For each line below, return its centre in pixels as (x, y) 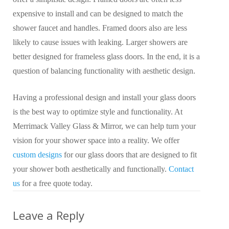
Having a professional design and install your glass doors (104, 97)
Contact (181, 169)
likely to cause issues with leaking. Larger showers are (100, 42)
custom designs (37, 155)
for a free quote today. (56, 183)
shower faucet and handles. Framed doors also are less (100, 28)
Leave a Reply (49, 215)
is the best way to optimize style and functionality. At (98, 112)
